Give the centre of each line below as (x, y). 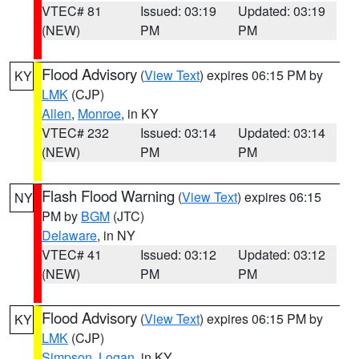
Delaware (69, 235)
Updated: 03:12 (282, 254)
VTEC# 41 (72, 254)
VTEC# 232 (75, 133)
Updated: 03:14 (282, 133)
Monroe (99, 113)
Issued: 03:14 (178, 133)
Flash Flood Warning (108, 196)
